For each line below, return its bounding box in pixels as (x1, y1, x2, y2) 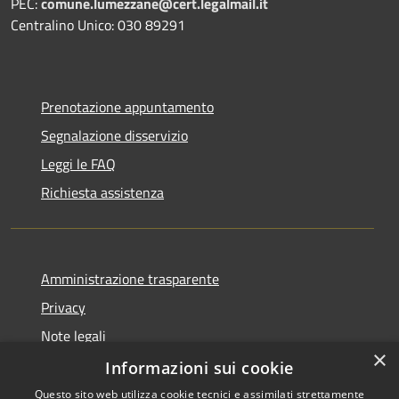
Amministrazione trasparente (41, 267, 219, 289)
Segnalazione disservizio (41, 124, 188, 146)
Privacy (41, 296, 85, 318)
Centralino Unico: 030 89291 (11, 13, 185, 36)
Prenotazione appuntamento (41, 95, 214, 118)
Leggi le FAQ (41, 152, 116, 175)
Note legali (41, 324, 106, 346)
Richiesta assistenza (41, 181, 164, 203)
